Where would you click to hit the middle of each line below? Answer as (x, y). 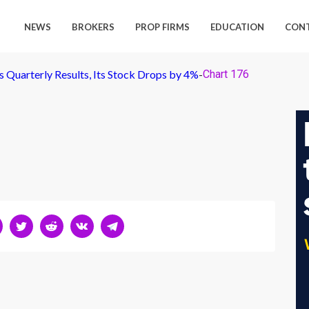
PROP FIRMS (163, 27)
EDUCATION (238, 27)
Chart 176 (226, 74)
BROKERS (93, 27)
